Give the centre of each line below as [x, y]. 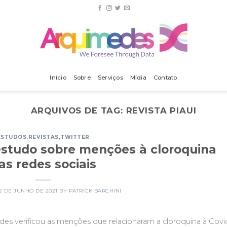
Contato [165, 78]
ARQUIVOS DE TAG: [78, 110]
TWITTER [75, 137]
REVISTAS [43, 137]
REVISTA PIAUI [161, 110]
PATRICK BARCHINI [95, 191]
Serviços [110, 78]
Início [58, 78]
